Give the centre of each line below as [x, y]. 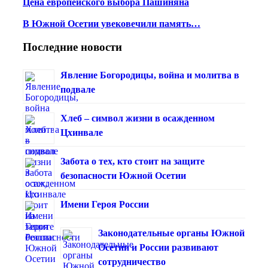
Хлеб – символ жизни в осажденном [138, 118]
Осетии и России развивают [158, 247]
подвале [78, 89]
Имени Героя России [105, 204]
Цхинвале [82, 132]
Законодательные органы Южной [171, 233]
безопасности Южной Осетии [123, 175]
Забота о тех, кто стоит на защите [133, 161]
